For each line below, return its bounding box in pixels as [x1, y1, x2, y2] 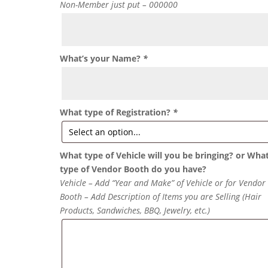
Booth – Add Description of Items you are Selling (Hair [60, 191, 262, 202]
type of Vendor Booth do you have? [60, 163, 207, 175]
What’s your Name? [60, 53, 144, 64]
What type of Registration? [60, 106, 173, 118]
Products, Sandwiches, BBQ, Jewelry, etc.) [60, 205, 211, 216]
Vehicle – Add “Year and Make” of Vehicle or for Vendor [60, 177, 266, 188]
